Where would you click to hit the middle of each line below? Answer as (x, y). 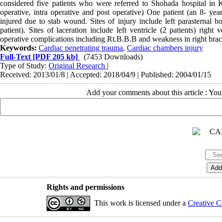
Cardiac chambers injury (165, 48)
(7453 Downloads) (113, 56)
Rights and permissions (85, 187)
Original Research (78, 65)
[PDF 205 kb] (54, 56)
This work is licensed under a (141, 203)
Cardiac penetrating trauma (81, 48)
